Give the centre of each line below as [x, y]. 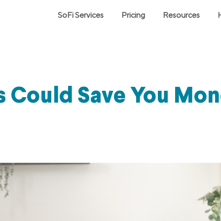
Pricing [133, 15]
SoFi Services [81, 15]
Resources [181, 15]
